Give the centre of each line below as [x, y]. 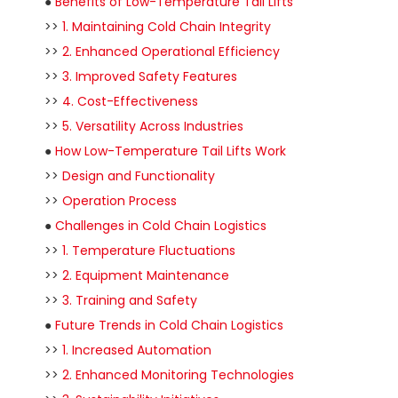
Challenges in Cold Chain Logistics [161, 226]
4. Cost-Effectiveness [130, 101]
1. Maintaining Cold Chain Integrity [167, 27]
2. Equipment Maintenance [146, 275]
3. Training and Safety [130, 300]
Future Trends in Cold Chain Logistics [169, 325]
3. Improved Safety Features [150, 76]
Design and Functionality [139, 176]
